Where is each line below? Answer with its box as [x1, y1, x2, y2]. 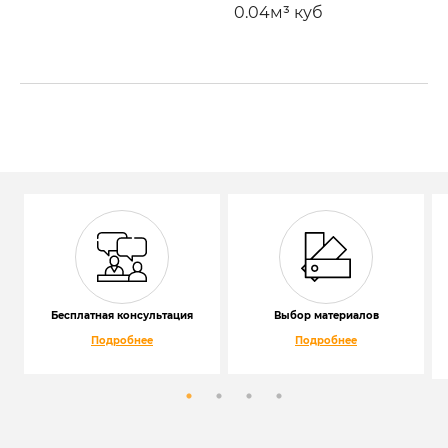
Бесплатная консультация [51, 308, 193, 322]
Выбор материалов [273, 308, 379, 322]
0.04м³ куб [234, 2, 323, 22]
